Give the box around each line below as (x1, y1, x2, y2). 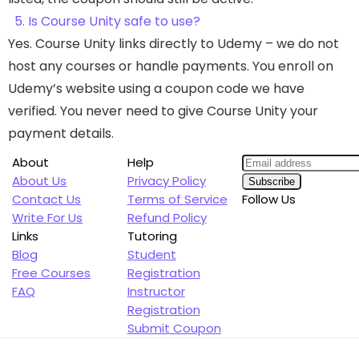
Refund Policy (127, 209, 207, 227)
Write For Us (12, 209, 83, 227)
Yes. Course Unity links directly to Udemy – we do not (8, 34, 339, 54)
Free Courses (12, 264, 91, 282)
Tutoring (127, 228, 177, 245)
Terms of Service (127, 191, 228, 208)
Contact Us (12, 191, 82, 208)
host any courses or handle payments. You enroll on (8, 57, 333, 76)
